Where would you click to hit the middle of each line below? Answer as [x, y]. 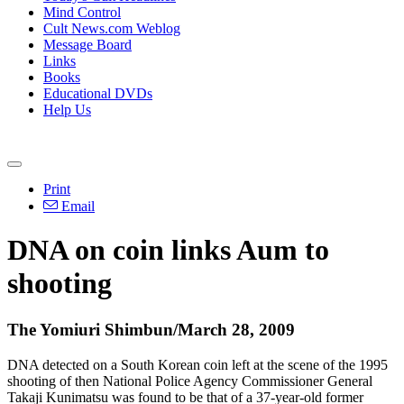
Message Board [87, 45]
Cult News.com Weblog [112, 28]
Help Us [67, 110]
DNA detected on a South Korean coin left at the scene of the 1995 [197, 364]
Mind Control [82, 12]
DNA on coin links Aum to [168, 250]
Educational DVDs [98, 93]
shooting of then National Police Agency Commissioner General [190, 381]
